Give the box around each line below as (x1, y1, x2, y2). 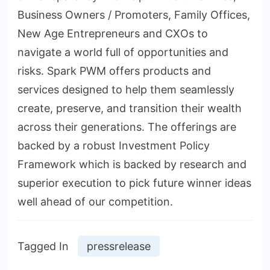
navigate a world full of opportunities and (17, 46, 228, 59)
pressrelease (87, 240, 151, 253)
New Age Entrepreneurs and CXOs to (17, 27, 208, 40)
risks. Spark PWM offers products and (17, 64, 211, 78)
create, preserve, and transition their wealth (17, 102, 242, 115)
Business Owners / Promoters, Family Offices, (17, 8, 250, 22)
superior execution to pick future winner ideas (17, 177, 251, 190)
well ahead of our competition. (17, 195, 173, 209)
